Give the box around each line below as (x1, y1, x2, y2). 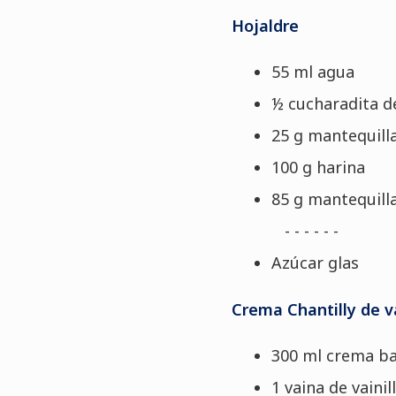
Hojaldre (231, 14, 299, 36)
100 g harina (270, 156, 365, 178)
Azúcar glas (270, 251, 359, 273)
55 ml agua (270, 60, 354, 82)
